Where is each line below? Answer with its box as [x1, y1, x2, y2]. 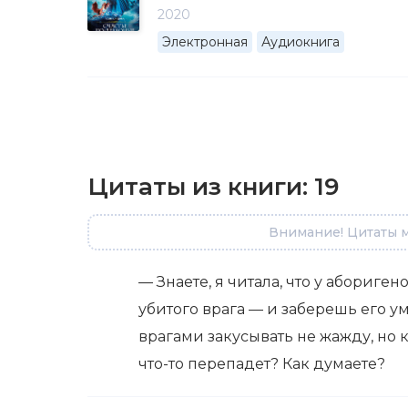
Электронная [162, 34, 248, 51]
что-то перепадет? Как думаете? [138, 355, 385, 373]
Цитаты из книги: [87, 172, 314, 202]
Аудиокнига [261, 34, 340, 51]
